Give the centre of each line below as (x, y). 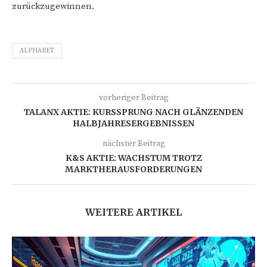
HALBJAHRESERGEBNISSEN (133, 123)
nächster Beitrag (133, 143)
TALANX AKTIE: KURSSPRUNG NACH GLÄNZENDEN (133, 112)
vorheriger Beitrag (133, 97)
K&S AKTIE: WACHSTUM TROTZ (133, 158)
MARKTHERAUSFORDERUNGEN (133, 169)
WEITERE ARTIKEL (133, 212)
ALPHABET (37, 50)
